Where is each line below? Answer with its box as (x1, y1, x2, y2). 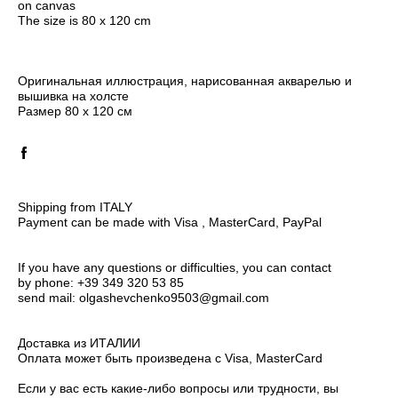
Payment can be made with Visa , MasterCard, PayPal (18, 215, 322, 230)
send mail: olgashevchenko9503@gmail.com (18, 291, 269, 306)
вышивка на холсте (18, 89, 129, 104)
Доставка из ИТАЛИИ (18, 336, 140, 351)
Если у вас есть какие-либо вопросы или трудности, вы (18, 381, 338, 396)
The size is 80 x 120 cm (18, 13, 151, 28)
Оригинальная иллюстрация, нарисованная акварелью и (18, 74, 352, 89)
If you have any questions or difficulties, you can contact (18, 260, 331, 275)
